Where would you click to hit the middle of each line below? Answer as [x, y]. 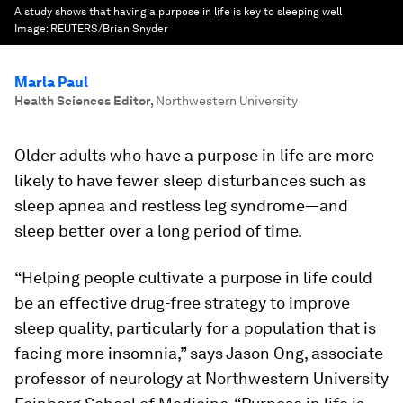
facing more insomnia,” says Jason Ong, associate [199, 353]
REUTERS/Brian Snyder [109, 29]
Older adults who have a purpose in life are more [194, 155]
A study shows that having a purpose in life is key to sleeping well [178, 12]
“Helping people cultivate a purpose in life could [193, 278]
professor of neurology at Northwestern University [201, 378]
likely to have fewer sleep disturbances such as [190, 180]
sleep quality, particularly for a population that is [195, 328]
